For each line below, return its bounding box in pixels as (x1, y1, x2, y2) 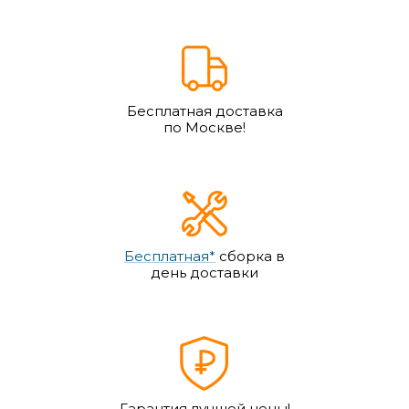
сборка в (215, 247, 285, 265)
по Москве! (163, 119, 246, 136)
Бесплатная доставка (126, 102, 283, 120)
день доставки (151, 264, 258, 281)
